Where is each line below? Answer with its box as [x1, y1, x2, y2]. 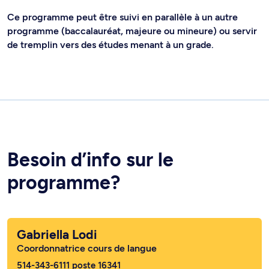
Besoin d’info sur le [7, 148, 174, 172]
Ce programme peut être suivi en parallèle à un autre [7, 11, 238, 23]
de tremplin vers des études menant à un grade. [7, 39, 214, 51]
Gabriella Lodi [17, 227, 97, 243]
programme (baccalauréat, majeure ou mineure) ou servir [7, 25, 257, 37]
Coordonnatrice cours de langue [17, 243, 157, 255]
